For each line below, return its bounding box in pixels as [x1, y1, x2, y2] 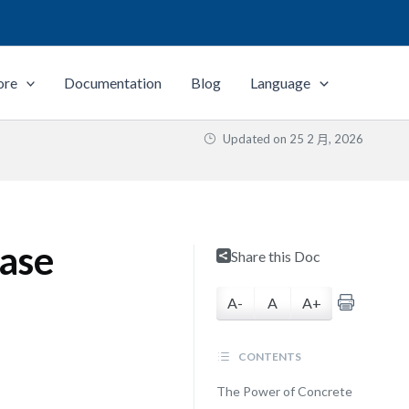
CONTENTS [236, 350, 301, 363]
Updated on [220, 131, 289, 146]
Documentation [64, 74, 163, 91]
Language [250, 74, 311, 91]
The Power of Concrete [215, 383, 352, 399]
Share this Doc [230, 247, 320, 265]
